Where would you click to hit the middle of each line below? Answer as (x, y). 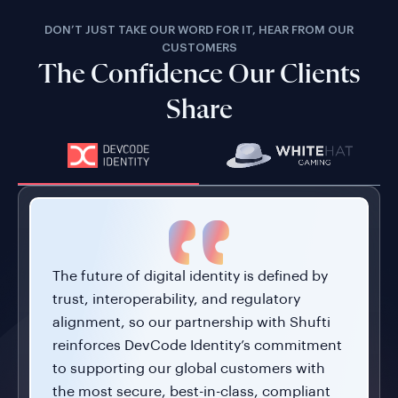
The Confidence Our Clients (199, 75)
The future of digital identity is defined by (190, 276)
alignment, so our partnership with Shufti (191, 322)
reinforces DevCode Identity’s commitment (197, 345)
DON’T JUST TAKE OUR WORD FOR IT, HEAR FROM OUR (199, 30)
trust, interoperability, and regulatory (176, 299)
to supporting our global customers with (188, 368)
